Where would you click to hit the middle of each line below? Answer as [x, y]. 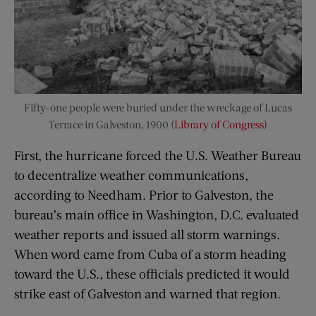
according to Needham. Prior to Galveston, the [144, 195]
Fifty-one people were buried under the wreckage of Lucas [158, 108]
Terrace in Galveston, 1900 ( [111, 124]
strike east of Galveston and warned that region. [147, 294]
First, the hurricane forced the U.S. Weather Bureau [158, 156]
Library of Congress [219, 124]
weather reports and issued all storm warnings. [147, 235]
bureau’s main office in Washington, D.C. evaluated [157, 215]
